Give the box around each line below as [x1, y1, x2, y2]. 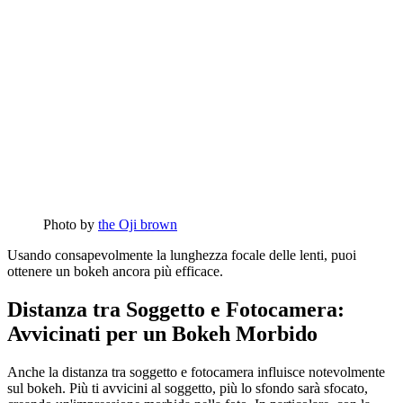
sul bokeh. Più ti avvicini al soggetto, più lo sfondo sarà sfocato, [7, 381, 368, 397]
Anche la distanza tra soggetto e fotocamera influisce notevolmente [7, 364, 385, 381]
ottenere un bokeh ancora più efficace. [7, 264, 223, 280]
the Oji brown [98, 217, 177, 233]
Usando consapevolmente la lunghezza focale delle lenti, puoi [7, 247, 356, 264]
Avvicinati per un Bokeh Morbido [7, 322, 318, 346]
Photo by [43, 217, 98, 233]
